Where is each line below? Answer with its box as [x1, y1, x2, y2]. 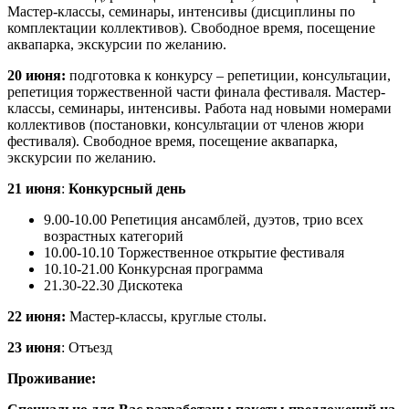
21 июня [7, 180, 61, 196]
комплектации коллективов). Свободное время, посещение [7, 19, 375, 36]
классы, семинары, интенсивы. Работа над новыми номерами [7, 100, 392, 116]
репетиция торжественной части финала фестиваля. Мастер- [7, 83, 385, 100]
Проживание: [7, 370, 96, 386]
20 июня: [7, 67, 69, 83]
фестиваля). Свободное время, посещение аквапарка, [7, 132, 338, 149]
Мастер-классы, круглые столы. [69, 308, 267, 324]
